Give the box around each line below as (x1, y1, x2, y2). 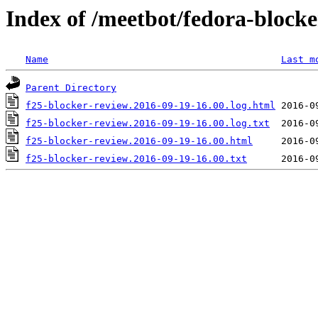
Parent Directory (26, 82, 116, 94)
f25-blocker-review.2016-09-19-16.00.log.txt (26, 118, 270, 129)
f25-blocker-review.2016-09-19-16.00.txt (26, 153, 247, 165)
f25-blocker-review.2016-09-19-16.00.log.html (26, 100, 275, 111)
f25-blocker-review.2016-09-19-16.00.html (26, 136, 253, 147)
